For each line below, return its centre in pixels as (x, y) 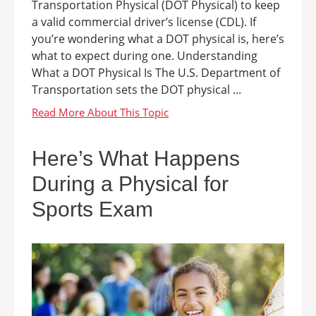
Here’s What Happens (136, 159)
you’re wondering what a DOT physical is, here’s (158, 39)
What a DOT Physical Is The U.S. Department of (156, 73)
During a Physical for (130, 184)
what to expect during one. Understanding (145, 56)
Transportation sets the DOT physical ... (136, 90)
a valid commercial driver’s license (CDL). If (144, 22)
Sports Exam (92, 209)
